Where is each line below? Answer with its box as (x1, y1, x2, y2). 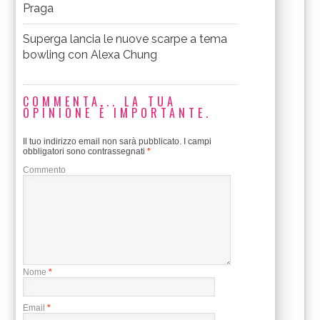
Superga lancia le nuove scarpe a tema (23, 32, 228, 46)
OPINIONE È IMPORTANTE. (23, 104, 212, 122)
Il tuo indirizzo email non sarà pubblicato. (23, 136, 182, 147)
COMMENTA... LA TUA (23, 93, 177, 111)
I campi (181, 136, 212, 147)
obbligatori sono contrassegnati (23, 146, 148, 157)
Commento (23, 165, 66, 176)
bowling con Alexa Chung (23, 48, 158, 62)
